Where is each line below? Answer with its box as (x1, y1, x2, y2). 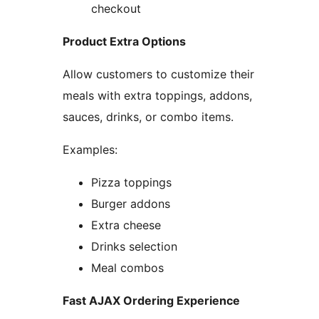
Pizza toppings (91, 175, 172, 190)
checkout (91, 1, 141, 16)
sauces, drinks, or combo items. (63, 110, 234, 125)
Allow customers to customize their (63, 67, 254, 82)
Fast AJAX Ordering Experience (63, 293, 240, 308)
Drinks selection (91, 239, 177, 254)
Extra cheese (91, 218, 161, 233)
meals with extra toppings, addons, (63, 88, 252, 103)
